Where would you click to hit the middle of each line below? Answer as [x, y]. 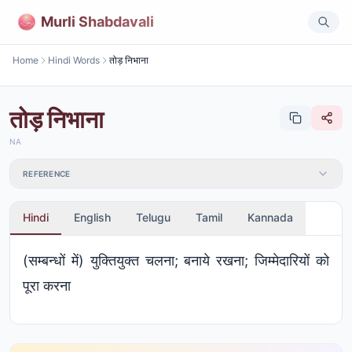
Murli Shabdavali [97, 21]
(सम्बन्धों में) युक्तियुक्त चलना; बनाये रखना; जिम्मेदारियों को [176, 260]
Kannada [270, 217]
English [92, 217]
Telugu [153, 217]
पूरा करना [47, 286]
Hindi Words [74, 60]
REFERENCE [47, 174]
